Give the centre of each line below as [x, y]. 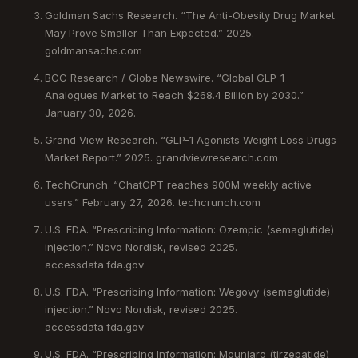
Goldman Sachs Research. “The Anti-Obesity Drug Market [190, 15]
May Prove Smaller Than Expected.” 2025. [149, 32]
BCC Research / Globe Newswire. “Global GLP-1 [165, 77]
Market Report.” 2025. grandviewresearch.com [161, 157]
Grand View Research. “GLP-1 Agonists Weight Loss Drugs [191, 139]
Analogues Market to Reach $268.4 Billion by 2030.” [174, 95]
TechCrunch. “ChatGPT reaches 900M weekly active [178, 184]
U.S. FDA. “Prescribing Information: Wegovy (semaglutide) [187, 291]
